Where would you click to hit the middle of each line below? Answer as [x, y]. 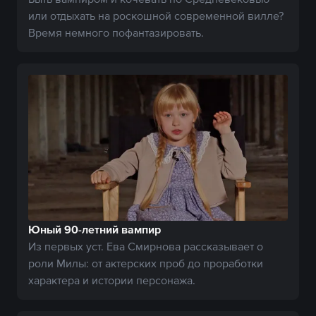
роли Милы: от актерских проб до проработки [146, 263]
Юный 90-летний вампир [95, 230]
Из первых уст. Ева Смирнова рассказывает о [146, 247]
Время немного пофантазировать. [116, 32]
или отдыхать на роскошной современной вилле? [156, 15]
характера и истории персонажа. [112, 280]
